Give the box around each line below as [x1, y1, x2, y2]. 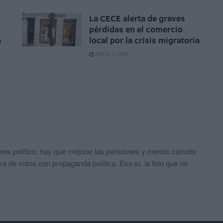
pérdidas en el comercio [89, 23, 183, 35]
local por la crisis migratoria [89, 34, 200, 46]
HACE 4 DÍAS [94, 50, 128, 58]
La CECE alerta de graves [89, 12, 185, 24]
